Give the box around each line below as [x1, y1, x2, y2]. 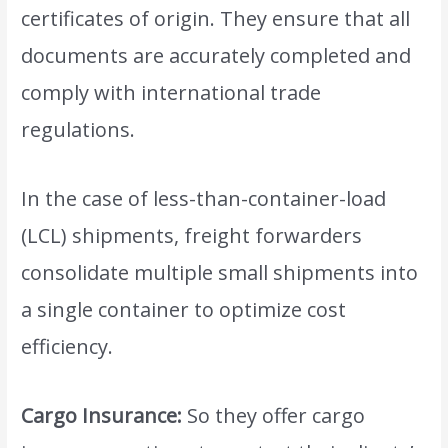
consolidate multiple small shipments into [21, 259, 419, 287]
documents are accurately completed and [21, 42, 412, 70]
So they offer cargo [182, 402, 366, 430]
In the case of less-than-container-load [21, 185, 387, 213]
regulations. [21, 116, 136, 144]
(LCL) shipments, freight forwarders [21, 222, 363, 250]
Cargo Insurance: [21, 402, 183, 430]
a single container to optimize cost [21, 296, 347, 324]
